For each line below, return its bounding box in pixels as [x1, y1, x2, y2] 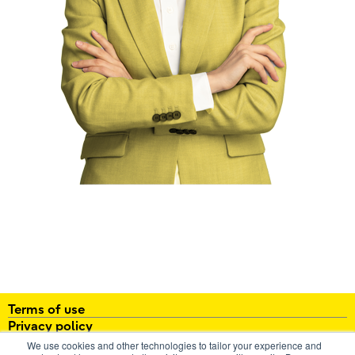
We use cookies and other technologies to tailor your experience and [27, 338, 322, 352]
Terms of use [8, 300, 85, 317]
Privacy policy [8, 317, 93, 334]
